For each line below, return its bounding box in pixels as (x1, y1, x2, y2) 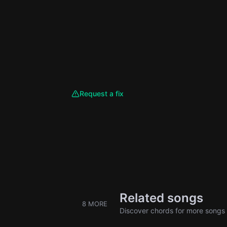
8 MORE (82, 199, 107, 208)
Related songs (120, 191, 203, 205)
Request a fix (80, 89, 124, 98)
